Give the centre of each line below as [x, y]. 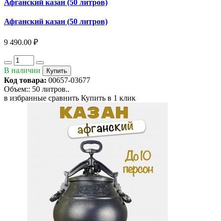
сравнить [64, 98]
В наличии [22, 71]
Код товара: [25, 80]
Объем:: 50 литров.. [37, 89]
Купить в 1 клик [108, 98]
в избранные [25, 98]
